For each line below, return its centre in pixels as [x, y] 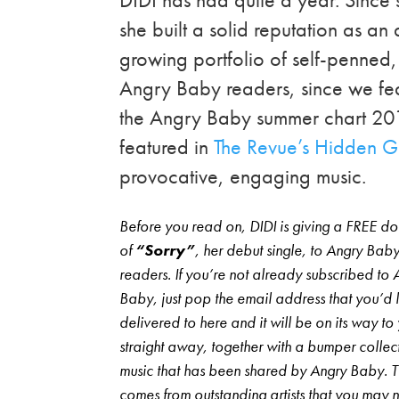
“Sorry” [166, 249]
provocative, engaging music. [243, 175]
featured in [167, 146]
